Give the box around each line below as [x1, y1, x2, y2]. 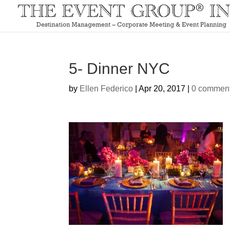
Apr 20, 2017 [139, 84, 186, 93]
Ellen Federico [80, 84, 133, 93]
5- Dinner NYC [69, 60, 170, 77]
